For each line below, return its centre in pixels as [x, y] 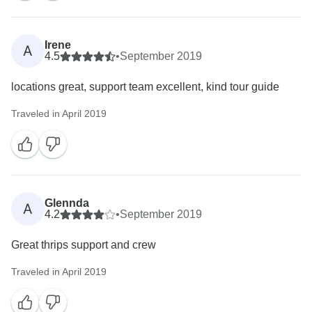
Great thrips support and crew [84, 245]
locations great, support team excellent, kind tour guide [145, 87]
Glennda [67, 203]
